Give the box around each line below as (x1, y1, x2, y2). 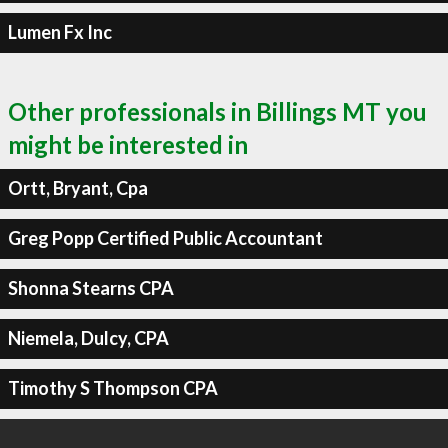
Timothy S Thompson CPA (7, 377, 218, 399)
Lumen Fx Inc (7, 21, 112, 43)
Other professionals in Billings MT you (8, 96, 427, 126)
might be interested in (8, 129, 248, 159)
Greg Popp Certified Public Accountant (7, 227, 323, 249)
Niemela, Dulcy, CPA (7, 327, 169, 349)
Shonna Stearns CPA (7, 277, 174, 299)
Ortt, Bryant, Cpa (7, 177, 148, 199)
